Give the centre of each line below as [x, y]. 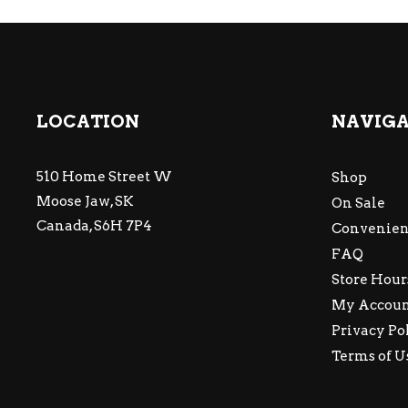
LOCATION [88, 122]
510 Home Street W [104, 177]
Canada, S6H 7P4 [94, 226]
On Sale [358, 203]
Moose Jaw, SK [85, 201]
